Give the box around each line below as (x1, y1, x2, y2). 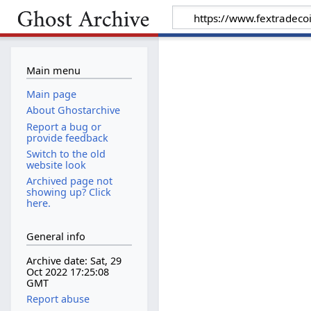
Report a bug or (26, 119, 101, 133)
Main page (26, 87, 76, 101)
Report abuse (26, 292, 90, 306)
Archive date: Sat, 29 (26, 254, 121, 268)
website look (26, 158, 86, 171)
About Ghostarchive (26, 103, 120, 117)
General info (26, 230, 85, 244)
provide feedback (26, 131, 108, 144)
